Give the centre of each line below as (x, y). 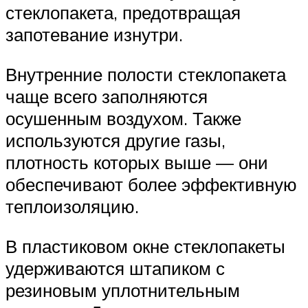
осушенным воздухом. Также (123, 119)
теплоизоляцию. (72, 207)
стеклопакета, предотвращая (123, 13)
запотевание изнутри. (94, 35)
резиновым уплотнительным (123, 290)
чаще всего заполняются (107, 97)
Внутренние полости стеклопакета (146, 75)
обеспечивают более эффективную (151, 185)
